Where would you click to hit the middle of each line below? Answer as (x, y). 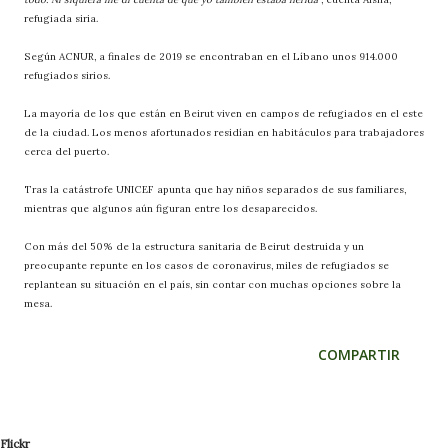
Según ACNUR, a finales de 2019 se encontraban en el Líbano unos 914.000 (211, 56)
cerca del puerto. (66, 151)
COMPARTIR (359, 354)
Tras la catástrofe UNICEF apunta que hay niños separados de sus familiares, (215, 189)
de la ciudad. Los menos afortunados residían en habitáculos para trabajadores (224, 132)
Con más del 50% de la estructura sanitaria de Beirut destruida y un (194, 246)
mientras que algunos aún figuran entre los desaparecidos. (170, 208)
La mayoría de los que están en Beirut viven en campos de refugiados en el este (223, 113)
